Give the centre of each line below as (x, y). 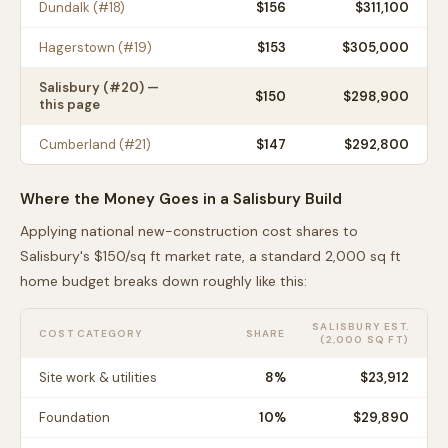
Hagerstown (77, 47)
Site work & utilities (98, 377)
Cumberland (77, 144)
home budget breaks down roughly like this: (163, 281)
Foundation (74, 417)
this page (69, 104)
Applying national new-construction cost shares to (189, 231)
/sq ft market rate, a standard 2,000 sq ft (263, 256)
